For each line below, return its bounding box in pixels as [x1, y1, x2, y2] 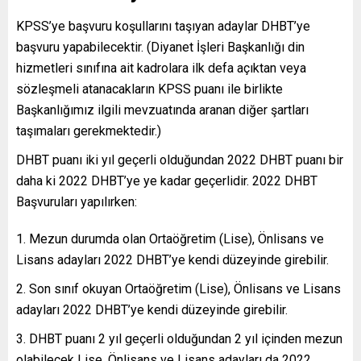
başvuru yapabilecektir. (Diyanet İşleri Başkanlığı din [16, 39, 305, 55]
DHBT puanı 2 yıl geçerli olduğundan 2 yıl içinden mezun [29, 330, 342, 346]
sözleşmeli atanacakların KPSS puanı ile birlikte [16, 81, 283, 97]
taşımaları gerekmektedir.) [16, 122, 161, 139]
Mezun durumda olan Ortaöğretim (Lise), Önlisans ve [29, 230, 324, 247]
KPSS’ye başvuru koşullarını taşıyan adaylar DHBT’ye [16, 18, 310, 34]
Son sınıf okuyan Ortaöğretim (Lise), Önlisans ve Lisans [29, 280, 341, 297]
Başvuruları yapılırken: [16, 193, 137, 210]
